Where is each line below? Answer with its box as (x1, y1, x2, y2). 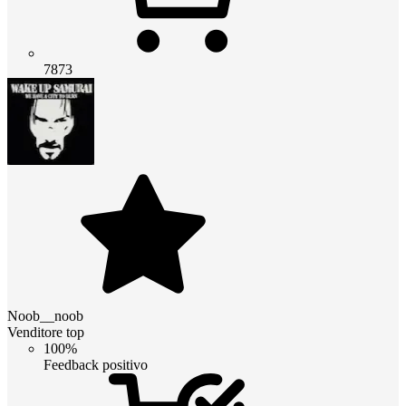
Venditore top (7, 324, 84, 340)
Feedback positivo (43, 356, 148, 372)
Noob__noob (7, 307, 83, 324)
